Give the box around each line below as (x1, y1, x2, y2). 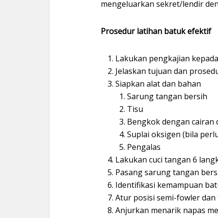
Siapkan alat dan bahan (115, 78, 201, 89)
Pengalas (127, 142, 161, 152)
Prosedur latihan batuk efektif (101, 26, 211, 36)
